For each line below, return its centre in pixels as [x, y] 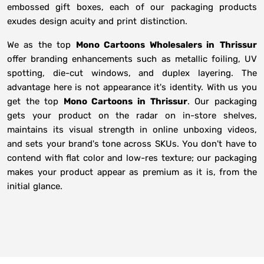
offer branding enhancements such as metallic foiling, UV [132, 59]
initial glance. [35, 187]
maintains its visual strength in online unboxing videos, [132, 130]
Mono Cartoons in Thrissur [125, 102]
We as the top [42, 45]
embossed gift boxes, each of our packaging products [132, 7]
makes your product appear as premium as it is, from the [132, 172]
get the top [35, 102]
